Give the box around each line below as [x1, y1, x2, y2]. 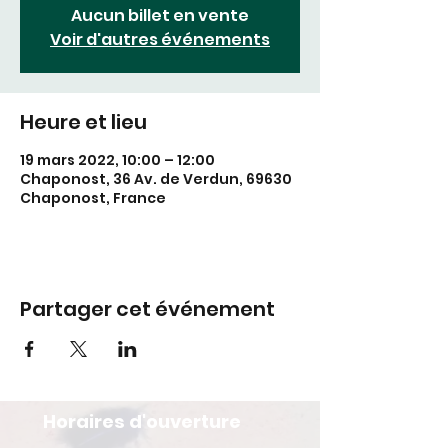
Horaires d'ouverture [43, 409, 241, 434]
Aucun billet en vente [71, 4, 249, 27]
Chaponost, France [20, 188, 166, 208]
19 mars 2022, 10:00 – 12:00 [20, 150, 215, 170]
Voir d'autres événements [50, 28, 270, 51]
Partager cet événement [20, 295, 275, 323]
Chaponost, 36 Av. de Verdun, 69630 [20, 169, 292, 189]
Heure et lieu [20, 108, 147, 136]
